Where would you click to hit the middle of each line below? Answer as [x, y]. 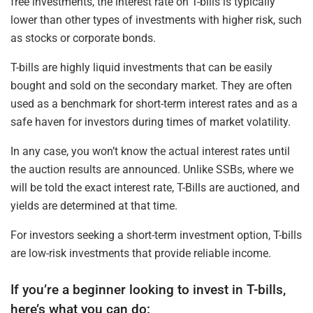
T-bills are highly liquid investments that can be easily [141, 67]
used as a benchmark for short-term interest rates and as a [154, 103]
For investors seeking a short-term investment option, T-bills [156, 235]
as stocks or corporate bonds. [83, 38]
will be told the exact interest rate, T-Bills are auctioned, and [155, 187]
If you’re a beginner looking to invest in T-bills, [148, 290]
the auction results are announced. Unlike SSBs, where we [152, 169]
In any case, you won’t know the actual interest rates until [150, 151]
